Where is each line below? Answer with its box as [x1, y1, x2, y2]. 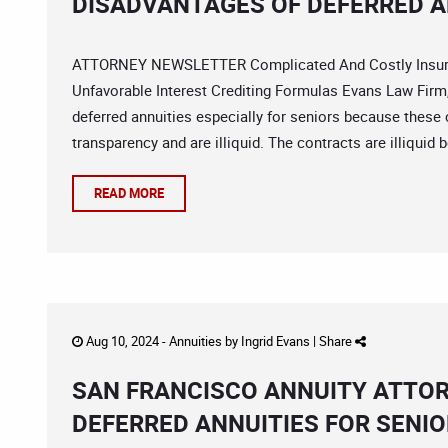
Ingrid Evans [241, 332, 310, 350]
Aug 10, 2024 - [83, 332, 169, 350]
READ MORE [94, 184, 164, 202]
